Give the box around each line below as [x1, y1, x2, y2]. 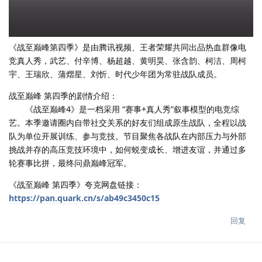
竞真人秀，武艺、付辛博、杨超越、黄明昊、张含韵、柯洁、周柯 [9, 54, 246, 66]
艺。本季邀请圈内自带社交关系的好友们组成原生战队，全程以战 [9, 116, 246, 128]
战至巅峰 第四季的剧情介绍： [9, 89, 118, 101]
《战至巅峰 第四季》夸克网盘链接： [9, 178, 142, 190]
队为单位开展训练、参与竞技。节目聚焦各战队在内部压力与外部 [9, 130, 246, 142]
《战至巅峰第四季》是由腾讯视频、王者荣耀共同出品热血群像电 [9, 41, 246, 53]
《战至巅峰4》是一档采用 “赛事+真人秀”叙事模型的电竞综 [9, 103, 239, 115]
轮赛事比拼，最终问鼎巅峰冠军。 [9, 157, 132, 168]
